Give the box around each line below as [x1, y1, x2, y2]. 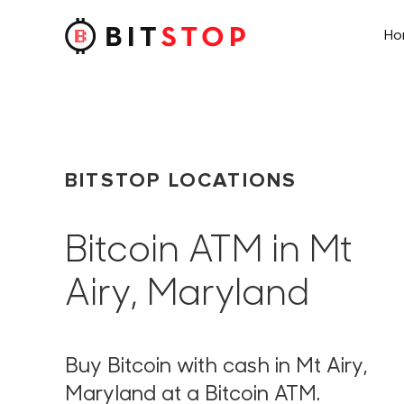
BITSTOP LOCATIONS [65, 167, 298, 193]
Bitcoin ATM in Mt [65, 234, 353, 271]
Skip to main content [41, 42, 169, 60]
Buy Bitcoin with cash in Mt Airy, [65, 356, 368, 378]
